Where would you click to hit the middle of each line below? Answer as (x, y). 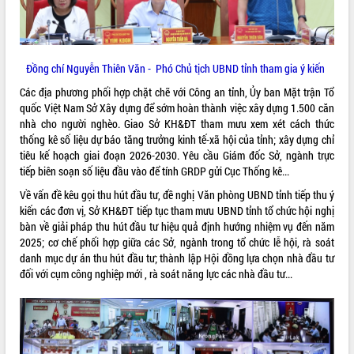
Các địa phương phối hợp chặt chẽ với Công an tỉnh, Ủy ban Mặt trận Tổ (177, 92)
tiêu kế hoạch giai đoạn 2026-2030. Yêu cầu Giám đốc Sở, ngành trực (177, 155)
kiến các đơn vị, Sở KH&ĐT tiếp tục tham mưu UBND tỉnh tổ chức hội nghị (177, 210)
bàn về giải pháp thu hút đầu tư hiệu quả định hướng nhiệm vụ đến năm (177, 226)
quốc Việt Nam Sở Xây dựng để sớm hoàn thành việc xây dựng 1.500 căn (177, 107)
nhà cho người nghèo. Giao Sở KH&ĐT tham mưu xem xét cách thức (177, 123)
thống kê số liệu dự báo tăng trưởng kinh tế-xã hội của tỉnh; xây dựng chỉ (177, 139)
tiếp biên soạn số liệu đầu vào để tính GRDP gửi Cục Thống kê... (155, 171)
